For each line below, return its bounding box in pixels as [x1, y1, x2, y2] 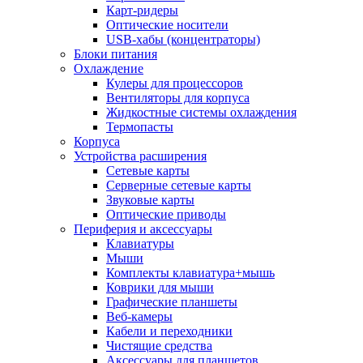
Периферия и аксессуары [74, 222, 212, 236]
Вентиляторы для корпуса [106, 91, 250, 105]
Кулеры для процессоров [106, 76, 243, 90]
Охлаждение [74, 62, 143, 75]
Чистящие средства [106, 339, 212, 352]
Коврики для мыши [106, 280, 214, 294]
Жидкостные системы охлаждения [106, 105, 297, 119]
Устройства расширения [74, 149, 207, 163]
